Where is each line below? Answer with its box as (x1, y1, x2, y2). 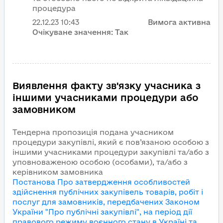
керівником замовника (12, 168, 103, 176)
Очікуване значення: (32, 28, 113, 36)
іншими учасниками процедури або (12, 92, 198, 103)
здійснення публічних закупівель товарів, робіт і (12, 188, 203, 196)
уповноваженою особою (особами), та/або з (12, 158, 188, 166)
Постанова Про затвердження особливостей (12, 178, 190, 186)
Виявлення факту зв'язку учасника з (12, 80, 201, 91)
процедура (32, 4, 76, 12)
